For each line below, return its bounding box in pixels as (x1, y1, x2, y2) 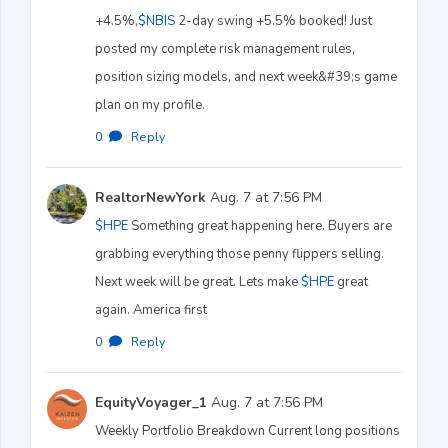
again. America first (95, 300, 207, 319)
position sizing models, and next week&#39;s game (95, 67, 397, 86)
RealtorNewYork (95, 187, 206, 207)
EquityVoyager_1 (95, 392, 207, 412)
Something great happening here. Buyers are (128, 216, 392, 235)
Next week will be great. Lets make (95, 272, 301, 291)
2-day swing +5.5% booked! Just (175, 11, 372, 30)
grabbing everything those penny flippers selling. (95, 244, 384, 263)
